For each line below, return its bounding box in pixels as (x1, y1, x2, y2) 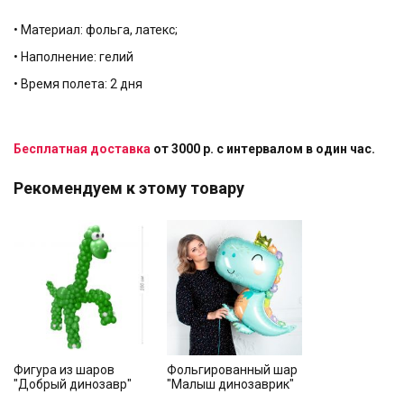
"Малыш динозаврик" (167, 377, 294, 391)
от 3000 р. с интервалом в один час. (151, 142, 375, 156)
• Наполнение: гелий (14, 50, 133, 64)
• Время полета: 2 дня (14, 77, 142, 91)
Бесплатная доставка (14, 142, 151, 156)
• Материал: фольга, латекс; (14, 23, 178, 37)
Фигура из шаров (14, 363, 115, 377)
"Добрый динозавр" (14, 377, 132, 391)
